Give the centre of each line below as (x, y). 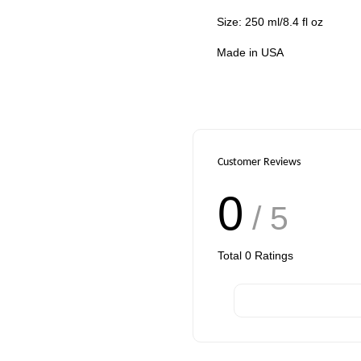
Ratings (272, 256)
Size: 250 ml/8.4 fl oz (270, 22)
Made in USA (250, 53)
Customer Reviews (259, 163)
